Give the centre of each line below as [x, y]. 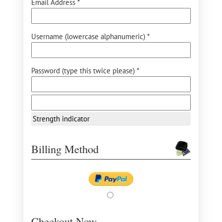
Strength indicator [61, 119]
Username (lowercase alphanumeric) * [90, 36]
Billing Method [65, 149]
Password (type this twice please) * [85, 71]
